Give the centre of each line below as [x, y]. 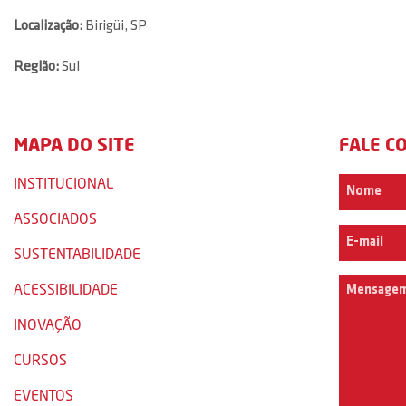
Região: [38, 67]
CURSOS [40, 359]
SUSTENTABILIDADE [77, 253]
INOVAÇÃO [48, 324]
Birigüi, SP [115, 26]
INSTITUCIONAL [63, 183]
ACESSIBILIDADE [66, 289]
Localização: [48, 26]
